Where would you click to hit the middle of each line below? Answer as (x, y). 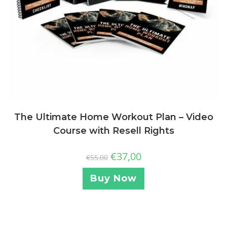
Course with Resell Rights (113, 130)
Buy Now (113, 178)
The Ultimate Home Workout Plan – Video (113, 117)
